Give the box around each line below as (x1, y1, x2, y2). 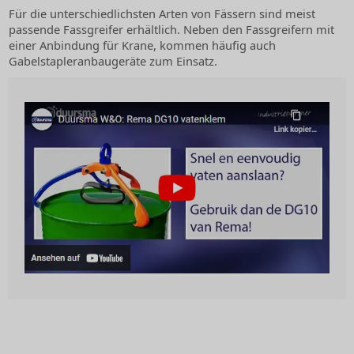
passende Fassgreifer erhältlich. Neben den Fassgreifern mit (9, 21, 334, 38)
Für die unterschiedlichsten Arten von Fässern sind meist (9, 6, 315, 22)
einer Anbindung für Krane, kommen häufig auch (9, 37, 276, 54)
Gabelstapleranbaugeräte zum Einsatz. (9, 53, 217, 70)
